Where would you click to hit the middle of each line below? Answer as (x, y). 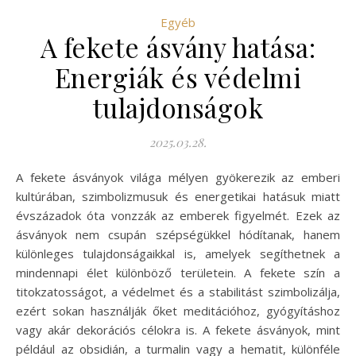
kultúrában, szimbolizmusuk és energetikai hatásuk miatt (178, 196)
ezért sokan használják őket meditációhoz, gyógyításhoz (178, 310)
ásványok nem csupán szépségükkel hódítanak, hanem (178, 234)
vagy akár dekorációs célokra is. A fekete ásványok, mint (178, 329)
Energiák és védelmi (178, 77)
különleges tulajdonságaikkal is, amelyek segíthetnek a (178, 253)
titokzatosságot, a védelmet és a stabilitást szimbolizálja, (178, 291)
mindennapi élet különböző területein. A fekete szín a (178, 272)
